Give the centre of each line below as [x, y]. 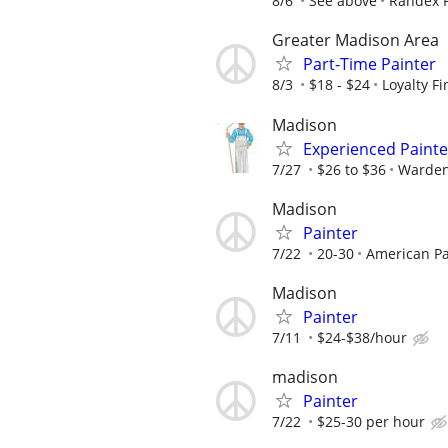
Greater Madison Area [355, 40]
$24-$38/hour [362, 337]
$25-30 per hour [371, 422]
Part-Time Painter [369, 64]
